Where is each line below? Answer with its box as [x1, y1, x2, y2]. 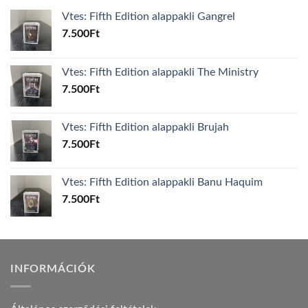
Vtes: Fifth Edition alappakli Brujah [62, 122, 229, 133]
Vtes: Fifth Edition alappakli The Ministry [62, 67, 258, 78]
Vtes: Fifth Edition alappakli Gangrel [62, 11, 235, 23]
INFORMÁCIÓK [10, 263, 96, 275]
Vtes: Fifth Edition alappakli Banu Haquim [62, 177, 263, 188]
